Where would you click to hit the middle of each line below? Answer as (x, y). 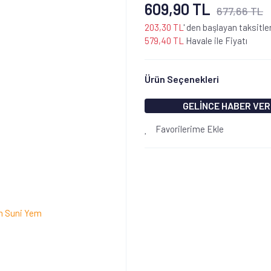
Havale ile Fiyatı (216, 41)
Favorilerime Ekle (189, 129)
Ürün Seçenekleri (182, 79)
